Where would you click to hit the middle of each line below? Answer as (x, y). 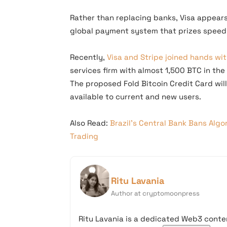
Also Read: (90, 123)
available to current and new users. (136, 97)
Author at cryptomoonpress (155, 193)
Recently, (88, 57)
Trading (84, 136)
